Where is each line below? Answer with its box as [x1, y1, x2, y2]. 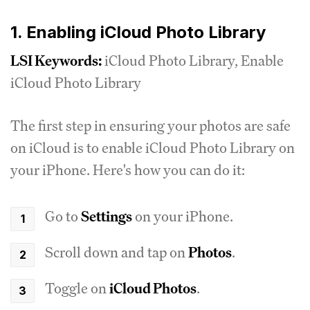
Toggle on [45, 278, 109, 298]
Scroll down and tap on [45, 242, 188, 262]
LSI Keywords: [10, 51, 102, 70]
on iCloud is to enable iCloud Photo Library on [10, 138, 295, 157]
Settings [81, 206, 132, 226]
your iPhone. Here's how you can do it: [10, 160, 245, 179]
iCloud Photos [109, 278, 197, 298]
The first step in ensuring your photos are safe [10, 116, 291, 135]
